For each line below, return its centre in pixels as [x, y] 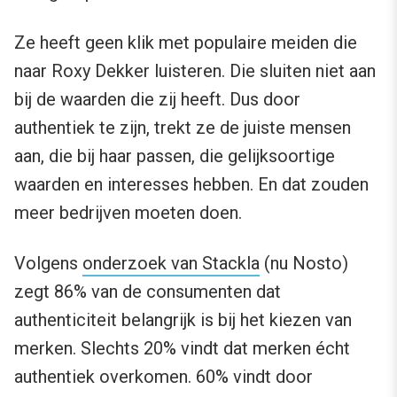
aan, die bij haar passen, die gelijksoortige [175, 156]
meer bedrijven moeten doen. [128, 213]
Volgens [48, 264]
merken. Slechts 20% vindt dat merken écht [182, 349]
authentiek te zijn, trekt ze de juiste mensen [183, 128]
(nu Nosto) [304, 264]
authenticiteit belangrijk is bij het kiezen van [183, 320]
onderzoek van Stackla [171, 264]
